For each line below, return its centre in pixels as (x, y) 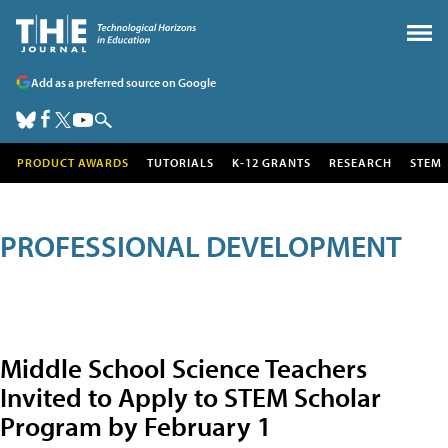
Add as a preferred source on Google (123, 82)
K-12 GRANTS (271, 162)
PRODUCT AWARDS (73, 162)
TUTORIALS (180, 162)
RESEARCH (360, 162)
